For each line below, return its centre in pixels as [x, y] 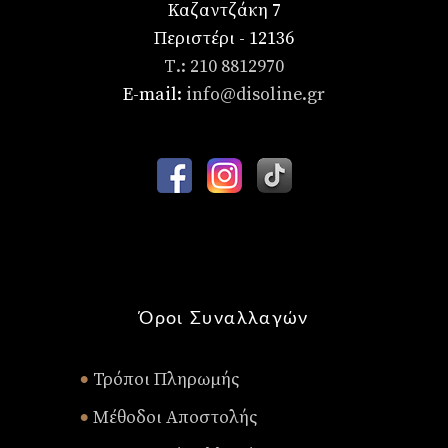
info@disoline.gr [255, 95]
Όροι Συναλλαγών [224, 319]
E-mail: [154, 95]
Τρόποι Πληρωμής [164, 380]
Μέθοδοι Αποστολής [173, 418]
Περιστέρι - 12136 [224, 39]
